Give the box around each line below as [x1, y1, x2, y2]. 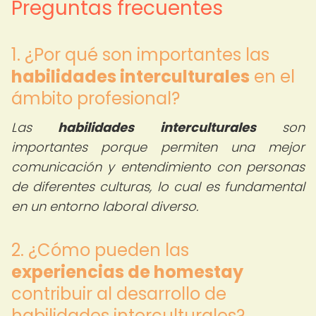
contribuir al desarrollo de [11, 282, 226, 305]
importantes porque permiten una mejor [11, 138, 305, 156]
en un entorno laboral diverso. [11, 197, 198, 215]
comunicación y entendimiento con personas [11, 158, 305, 176]
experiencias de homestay [11, 260, 243, 284]
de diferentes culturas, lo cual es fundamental [11, 178, 305, 195]
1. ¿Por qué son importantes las [11, 43, 269, 66]
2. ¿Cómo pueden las [11, 238, 189, 262]
